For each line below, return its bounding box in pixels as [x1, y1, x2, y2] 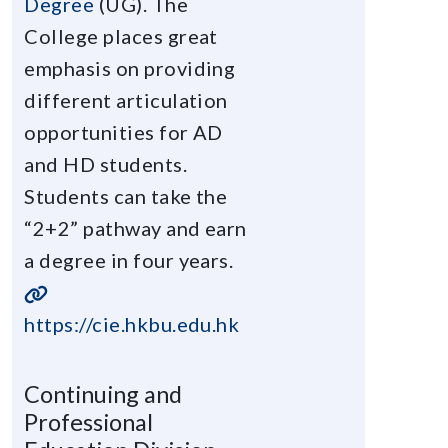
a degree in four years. [24, 247, 234, 272]
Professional [24, 407, 154, 436]
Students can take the [24, 183, 228, 208]
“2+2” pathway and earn [24, 215, 247, 240]
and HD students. [24, 151, 188, 176]
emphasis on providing [24, 55, 236, 80]
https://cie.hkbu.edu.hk [24, 311, 240, 336]
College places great [24, 23, 218, 48]
